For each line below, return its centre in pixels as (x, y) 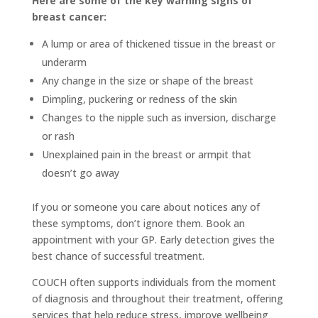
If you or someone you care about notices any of (146, 207)
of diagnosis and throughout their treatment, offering (157, 298)
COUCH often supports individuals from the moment (154, 282)
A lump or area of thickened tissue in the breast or (158, 44)
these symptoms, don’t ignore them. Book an (138, 223)
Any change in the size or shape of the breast (147, 81)
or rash (58, 136)
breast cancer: (69, 17)
